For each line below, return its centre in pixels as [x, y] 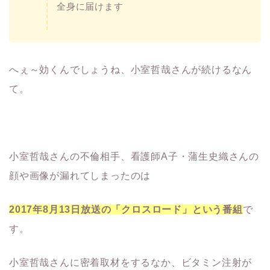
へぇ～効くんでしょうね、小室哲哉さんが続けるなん [131, 69]
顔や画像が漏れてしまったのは [80, 175]
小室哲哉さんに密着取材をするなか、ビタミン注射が [131, 262]
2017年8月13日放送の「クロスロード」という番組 [126, 209]
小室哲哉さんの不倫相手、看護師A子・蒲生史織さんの [134, 156]
